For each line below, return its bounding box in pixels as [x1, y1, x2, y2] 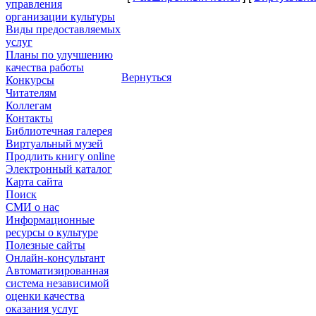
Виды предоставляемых [6, 23, 121, 36]
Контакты [6, 112, 53, 125]
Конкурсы [6, 74, 54, 87]
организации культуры [6, 11, 115, 23]
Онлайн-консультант [6, 252, 105, 265]
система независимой [6, 277, 109, 290]
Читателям [6, 87, 56, 99]
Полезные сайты [6, 239, 85, 252]
